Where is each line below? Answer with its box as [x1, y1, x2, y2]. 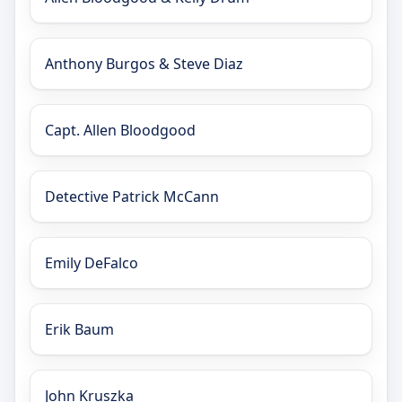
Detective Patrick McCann [45, 187, 219, 207]
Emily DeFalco [45, 253, 138, 274]
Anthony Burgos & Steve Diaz [45, 54, 243, 74]
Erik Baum [45, 319, 114, 340]
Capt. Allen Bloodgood [45, 120, 196, 141]
